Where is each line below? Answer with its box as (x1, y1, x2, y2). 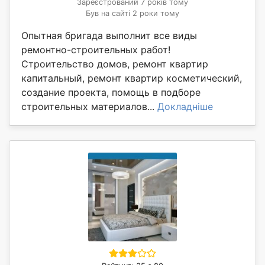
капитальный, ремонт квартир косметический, (21, 72, 242, 85)
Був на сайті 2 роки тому (86, 9, 179, 18)
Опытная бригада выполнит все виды (21, 30, 197, 42)
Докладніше (157, 101, 213, 113)
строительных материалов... (21, 101, 157, 113)
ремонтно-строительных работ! (21, 44, 170, 56)
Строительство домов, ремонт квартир (21, 58, 208, 70)
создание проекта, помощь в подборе (21, 86, 201, 99)
